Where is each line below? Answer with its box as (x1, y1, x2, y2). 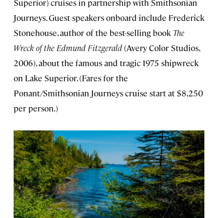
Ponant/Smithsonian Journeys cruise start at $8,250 (14, 88, 203, 99)
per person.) (14, 103, 58, 114)
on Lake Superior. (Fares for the (14, 73, 128, 84)
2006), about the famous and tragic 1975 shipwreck (14, 57, 199, 69)
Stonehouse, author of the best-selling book (14, 27, 173, 38)
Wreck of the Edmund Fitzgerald (14, 42, 122, 54)
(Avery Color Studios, (122, 42, 200, 54)
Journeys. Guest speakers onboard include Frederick (14, 12, 204, 23)
